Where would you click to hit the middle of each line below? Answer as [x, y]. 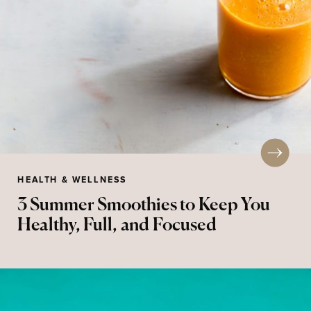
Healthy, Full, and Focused [117, 226]
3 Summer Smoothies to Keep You [144, 205]
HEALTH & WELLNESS [72, 180]
